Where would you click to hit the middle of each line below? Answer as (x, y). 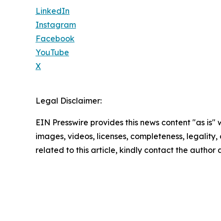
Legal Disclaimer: (69, 101)
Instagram (56, 25)
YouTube (52, 53)
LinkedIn (53, 11)
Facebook (55, 39)
